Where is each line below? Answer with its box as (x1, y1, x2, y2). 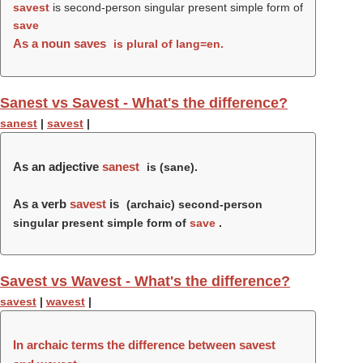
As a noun (13, 36, 74, 50)
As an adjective (13, 160, 102, 173)
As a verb (13, 197, 70, 211)
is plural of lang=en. (109, 37, 224, 50)
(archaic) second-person (122, 198, 263, 211)
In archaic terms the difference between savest (13, 338, 275, 352)
